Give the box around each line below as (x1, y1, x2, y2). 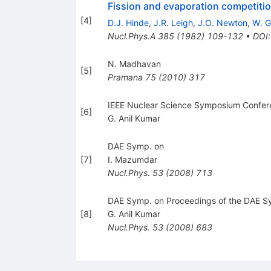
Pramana (107, 71, 143, 82)
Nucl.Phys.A (107, 30, 155, 41)
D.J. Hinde (107, 17, 149, 28)
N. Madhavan (107, 58, 161, 69)
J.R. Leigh (153, 17, 193, 28)
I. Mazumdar (107, 154, 157, 165)
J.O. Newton (197, 17, 247, 28)
